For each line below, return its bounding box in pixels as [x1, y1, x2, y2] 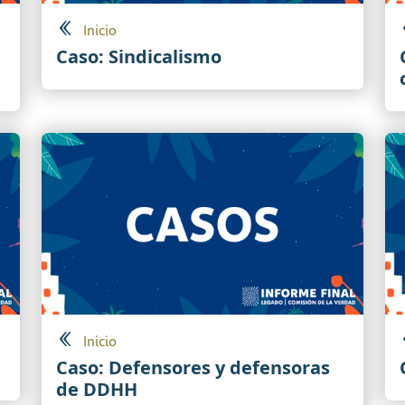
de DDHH [56, 376, 137, 401]
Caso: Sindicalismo [56, 44, 221, 70]
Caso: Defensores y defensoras [56, 354, 330, 380]
